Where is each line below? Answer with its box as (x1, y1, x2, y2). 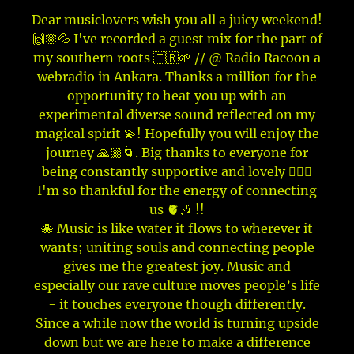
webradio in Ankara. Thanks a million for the (37, 68, 317, 85)
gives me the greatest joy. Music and (63, 258, 291, 274)
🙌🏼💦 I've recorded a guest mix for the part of (32, 30, 322, 47)
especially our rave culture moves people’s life (34, 277, 320, 293)
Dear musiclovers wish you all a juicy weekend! (32, 11, 322, 28)
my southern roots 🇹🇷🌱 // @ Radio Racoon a (33, 49, 321, 66)
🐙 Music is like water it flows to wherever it (41, 220, 313, 236)
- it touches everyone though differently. (48, 296, 306, 312)
